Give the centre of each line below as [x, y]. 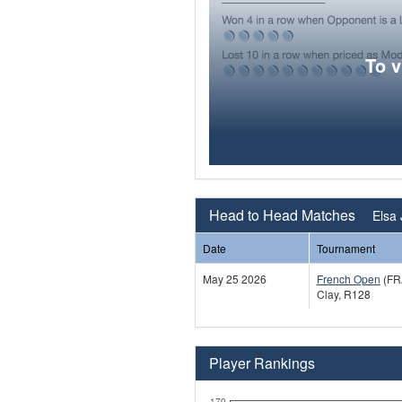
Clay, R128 [343, 293]
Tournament [345, 248]
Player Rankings [262, 363]
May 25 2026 [234, 278]
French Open [348, 278]
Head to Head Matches [284, 214]
